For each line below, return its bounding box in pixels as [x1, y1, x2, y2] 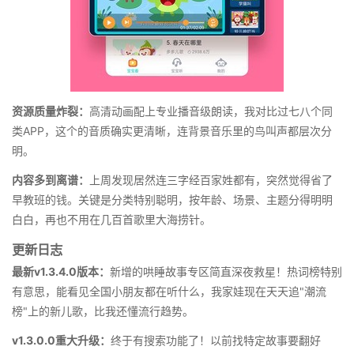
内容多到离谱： [12, 173, 89, 187]
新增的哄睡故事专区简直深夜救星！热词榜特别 [110, 265, 342, 279]
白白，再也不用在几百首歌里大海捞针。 [12, 213, 211, 227]
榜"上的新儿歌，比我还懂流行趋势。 [12, 304, 194, 318]
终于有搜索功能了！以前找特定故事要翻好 [111, 333, 321, 348]
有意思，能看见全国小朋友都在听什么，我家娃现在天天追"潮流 [12, 284, 326, 299]
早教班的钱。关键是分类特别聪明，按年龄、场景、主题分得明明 [12, 193, 333, 207]
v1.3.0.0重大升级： [12, 333, 111, 348]
